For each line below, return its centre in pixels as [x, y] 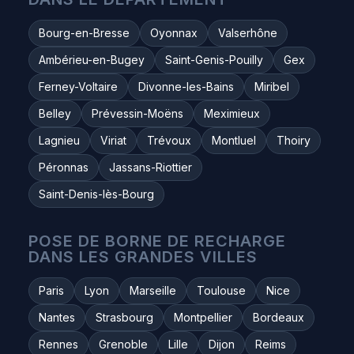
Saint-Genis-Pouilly [214, 60]
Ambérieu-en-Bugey [92, 60]
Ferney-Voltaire [78, 87]
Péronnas [64, 167]
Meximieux [232, 113]
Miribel [272, 87]
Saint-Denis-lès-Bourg [96, 194]
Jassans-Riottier [151, 167]
